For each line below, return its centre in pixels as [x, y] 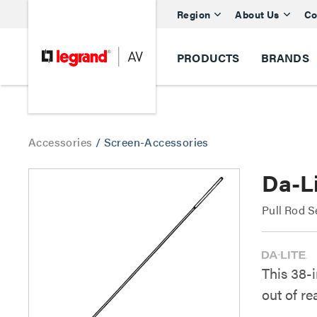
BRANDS [285, 58]
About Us [257, 14]
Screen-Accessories [156, 142]
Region [194, 14]
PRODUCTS [208, 58]
